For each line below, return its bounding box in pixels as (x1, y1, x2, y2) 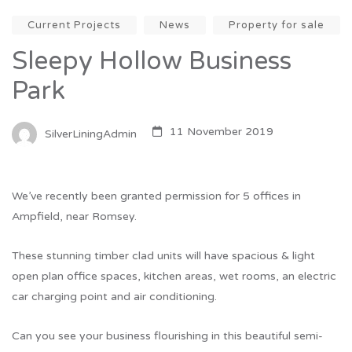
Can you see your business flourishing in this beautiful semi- (12, 329, 323, 343)
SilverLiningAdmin (45, 126, 137, 141)
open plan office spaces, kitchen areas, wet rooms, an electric (12, 269, 336, 284)
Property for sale (229, 19, 324, 32)
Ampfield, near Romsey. (12, 210, 137, 224)
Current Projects (27, 19, 121, 32)
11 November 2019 (170, 125, 273, 139)
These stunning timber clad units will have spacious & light (12, 249, 315, 263)
